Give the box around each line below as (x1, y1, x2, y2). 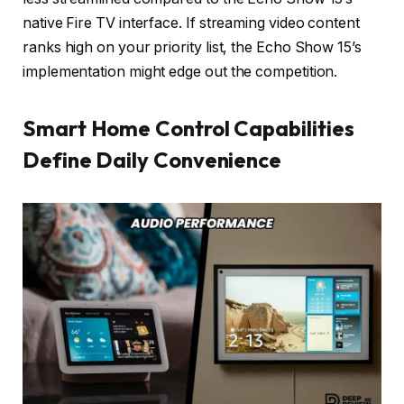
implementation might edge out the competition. (23, 62, 338, 80)
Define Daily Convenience (23, 146, 282, 174)
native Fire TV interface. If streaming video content (23, 14, 360, 32)
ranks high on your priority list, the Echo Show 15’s (23, 38, 362, 56)
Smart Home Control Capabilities (23, 115, 354, 142)
